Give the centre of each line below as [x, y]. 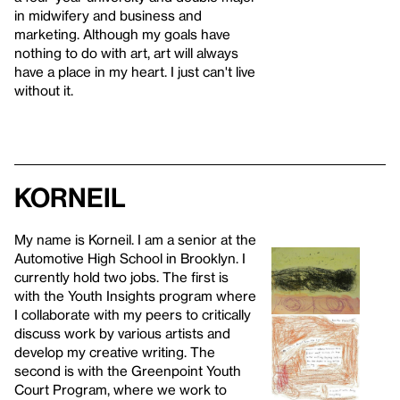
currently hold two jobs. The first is [121, 276]
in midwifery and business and [108, 15]
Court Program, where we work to [121, 389]
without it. [44, 90]
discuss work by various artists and [122, 333]
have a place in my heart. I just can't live [135, 71]
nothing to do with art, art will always [126, 52]
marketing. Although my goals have [122, 33]
